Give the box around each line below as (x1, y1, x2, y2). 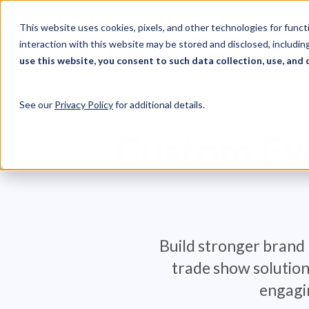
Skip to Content (31, 9, 112, 23)
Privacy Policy (54, 99, 113, 110)
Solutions (191, 19, 241, 32)
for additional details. (113, 99, 205, 110)
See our (19, 99, 54, 110)
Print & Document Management (8, 61, 126, 72)
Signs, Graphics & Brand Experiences (140, 61, 275, 72)
